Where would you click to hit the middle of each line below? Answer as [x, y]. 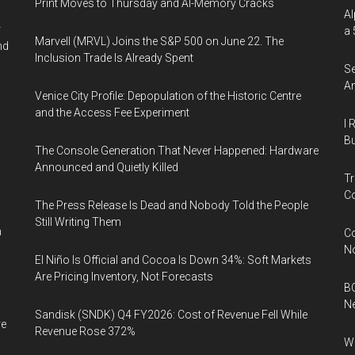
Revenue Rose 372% [85, 331]
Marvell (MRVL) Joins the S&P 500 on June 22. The [159, 41]
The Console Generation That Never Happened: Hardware [177, 151]
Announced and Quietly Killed [107, 167]
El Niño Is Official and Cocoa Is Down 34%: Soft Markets [173, 260]
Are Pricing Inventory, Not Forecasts [124, 277]
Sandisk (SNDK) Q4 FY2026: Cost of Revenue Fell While [171, 315]
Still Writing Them [78, 222]
